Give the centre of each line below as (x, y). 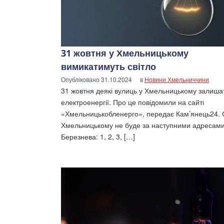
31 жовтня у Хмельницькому (125, 53)
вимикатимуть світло (108, 67)
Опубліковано (81, 79)
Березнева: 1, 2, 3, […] (98, 137)
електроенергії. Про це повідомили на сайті (132, 102)
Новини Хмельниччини (177, 79)
